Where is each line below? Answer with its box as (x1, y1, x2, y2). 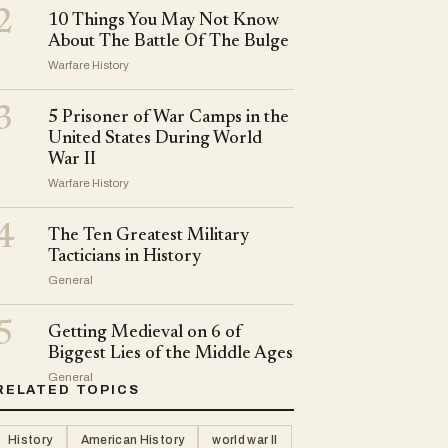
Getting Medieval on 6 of (48, 324, 242, 343)
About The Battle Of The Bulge (48, 33, 289, 52)
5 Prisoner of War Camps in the (48, 109, 289, 128)
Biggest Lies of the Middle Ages (48, 345, 293, 364)
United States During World (48, 130, 262, 149)
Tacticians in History (48, 248, 201, 267)
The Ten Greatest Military (48, 227, 249, 246)
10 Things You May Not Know (48, 12, 279, 31)
